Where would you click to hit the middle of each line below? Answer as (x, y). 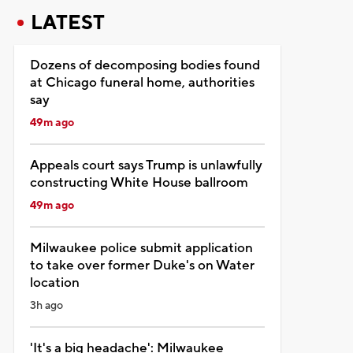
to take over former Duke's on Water (142, 265)
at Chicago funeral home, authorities (142, 82)
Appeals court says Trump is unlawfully (146, 165)
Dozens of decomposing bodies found (145, 65)
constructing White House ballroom (139, 182)
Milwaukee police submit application (141, 248)
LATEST (67, 22)
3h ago (46, 305)
